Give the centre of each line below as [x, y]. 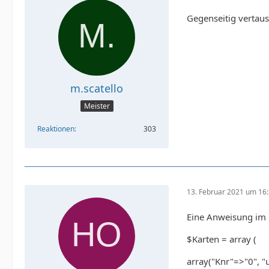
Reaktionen [56, 129]
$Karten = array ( [222, 239]
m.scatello [97, 88]
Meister [97, 106]
